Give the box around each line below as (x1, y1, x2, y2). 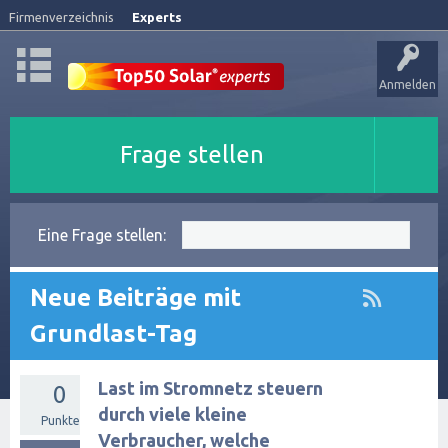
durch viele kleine (98, 404, 247, 424)
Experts (132, 10, 182, 24)
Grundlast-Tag (30, 320, 197, 347)
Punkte (40, 414, 80, 427)
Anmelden (379, 78, 436, 91)
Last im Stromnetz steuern (98, 378, 323, 398)
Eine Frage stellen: (38, 226, 166, 244)
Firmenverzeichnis (9, 10, 114, 24)
